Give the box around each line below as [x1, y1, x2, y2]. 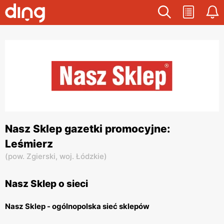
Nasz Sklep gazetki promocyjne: [5, 122, 170, 135]
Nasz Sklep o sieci [5, 178, 88, 189]
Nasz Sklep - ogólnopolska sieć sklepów [5, 201, 149, 211]
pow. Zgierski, [8, 151, 59, 161]
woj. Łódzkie [59, 151, 104, 161]
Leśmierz [5, 137, 53, 150]
